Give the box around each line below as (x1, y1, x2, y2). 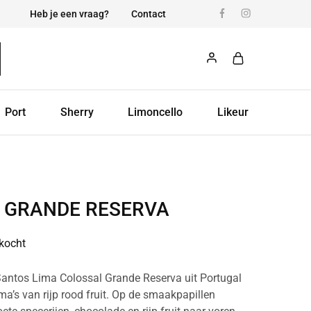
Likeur (217, 106, 249, 119)
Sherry (60, 106, 94, 119)
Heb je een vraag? (30, 8, 109, 19)
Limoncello (128, 106, 183, 119)
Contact (131, 8, 166, 19)
